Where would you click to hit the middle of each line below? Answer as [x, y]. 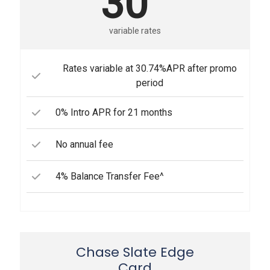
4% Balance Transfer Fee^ [110, 176]
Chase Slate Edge [135, 252]
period [149, 83]
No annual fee [84, 144]
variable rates [135, 30]
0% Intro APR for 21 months [114, 112]
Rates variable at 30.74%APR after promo [149, 68]
